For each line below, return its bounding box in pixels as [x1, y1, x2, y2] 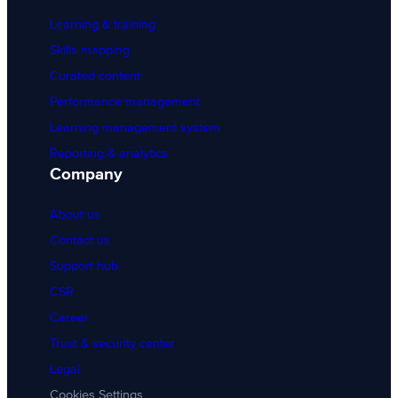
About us [50, 206, 100, 222]
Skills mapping [50, 42, 130, 58]
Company [50, 163, 123, 185]
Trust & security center [50, 335, 175, 351]
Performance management [50, 93, 200, 109]
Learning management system [50, 119, 220, 135]
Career [50, 309, 89, 325]
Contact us [50, 232, 110, 248]
